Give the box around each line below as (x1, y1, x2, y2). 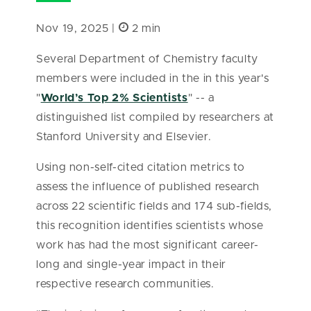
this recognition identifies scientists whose (36, 220, 264, 231)
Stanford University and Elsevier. (36, 131, 212, 142)
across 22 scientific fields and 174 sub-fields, (36, 201, 273, 212)
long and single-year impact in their (36, 259, 227, 270)
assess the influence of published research (36, 181, 260, 192)
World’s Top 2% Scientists (40, 92, 188, 103)
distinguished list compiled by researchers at (36, 112, 274, 123)
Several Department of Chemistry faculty (36, 53, 258, 65)
